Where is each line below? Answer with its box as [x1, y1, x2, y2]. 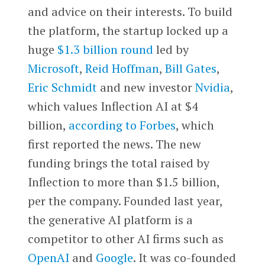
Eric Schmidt [27, 79, 97, 96]
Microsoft [27, 60, 79, 77]
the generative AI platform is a [27, 212, 193, 228]
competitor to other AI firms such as [27, 231, 224, 247]
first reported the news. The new [27, 136, 201, 153]
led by [153, 41, 189, 58]
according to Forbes [68, 117, 176, 134]
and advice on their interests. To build [27, 4, 232, 20]
